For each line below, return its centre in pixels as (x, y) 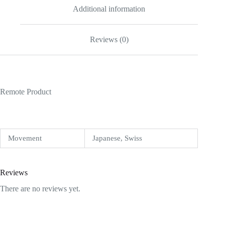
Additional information (109, 9)
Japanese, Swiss (117, 138)
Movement (25, 138)
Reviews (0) (109, 39)
